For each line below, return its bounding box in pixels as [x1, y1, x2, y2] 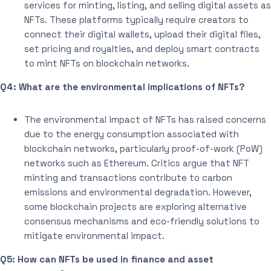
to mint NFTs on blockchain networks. [24, 57, 189, 69]
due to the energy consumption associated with [24, 128, 239, 140]
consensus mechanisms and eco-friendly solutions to [24, 215, 260, 227]
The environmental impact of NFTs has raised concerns [24, 113, 266, 125]
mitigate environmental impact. [24, 229, 165, 241]
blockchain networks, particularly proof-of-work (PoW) [24, 142, 263, 154]
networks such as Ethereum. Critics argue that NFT [24, 157, 249, 169]
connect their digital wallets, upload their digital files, [24, 28, 261, 40]
